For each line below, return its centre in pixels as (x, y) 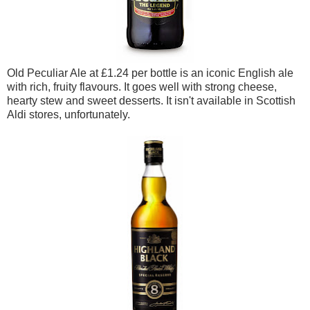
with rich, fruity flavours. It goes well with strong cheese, (142, 86)
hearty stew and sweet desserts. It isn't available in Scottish (151, 100)
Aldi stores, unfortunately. (70, 114)
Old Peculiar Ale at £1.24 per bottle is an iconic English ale (150, 73)
